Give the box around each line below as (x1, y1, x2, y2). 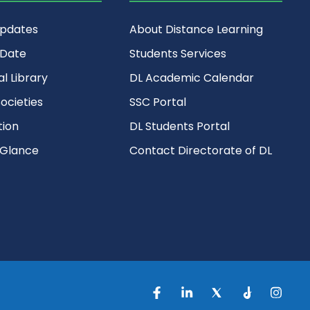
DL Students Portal (129, 118, 230, 135)
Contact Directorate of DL (129, 143, 273, 159)
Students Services (129, 46, 227, 62)
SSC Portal (129, 94, 187, 111)
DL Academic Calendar (129, 70, 255, 86)
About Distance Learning (129, 21, 264, 38)
